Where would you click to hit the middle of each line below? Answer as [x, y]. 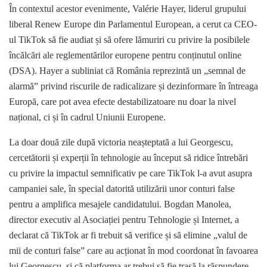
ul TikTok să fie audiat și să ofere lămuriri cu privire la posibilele [129, 40]
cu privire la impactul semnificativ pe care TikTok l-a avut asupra [131, 173]
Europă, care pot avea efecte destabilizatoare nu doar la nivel [122, 102]
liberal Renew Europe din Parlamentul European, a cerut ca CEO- [133, 24]
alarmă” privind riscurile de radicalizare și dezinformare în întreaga [133, 86]
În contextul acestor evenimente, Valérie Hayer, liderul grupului [128, 9]
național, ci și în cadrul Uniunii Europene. [87, 117]
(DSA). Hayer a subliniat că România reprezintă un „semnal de [127, 71]
